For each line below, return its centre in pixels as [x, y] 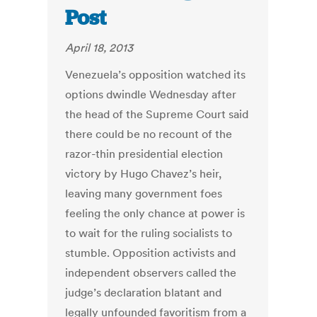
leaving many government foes [144, 194]
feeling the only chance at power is [155, 213]
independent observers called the [151, 273]
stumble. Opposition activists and [151, 253]
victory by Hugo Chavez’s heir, [144, 174]
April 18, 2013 [99, 48]
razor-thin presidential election [144, 154]
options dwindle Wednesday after [151, 94]
